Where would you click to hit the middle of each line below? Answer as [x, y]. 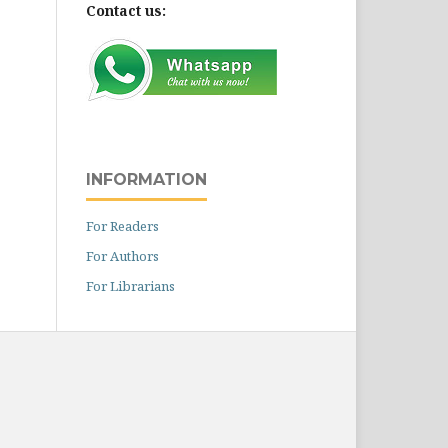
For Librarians [130, 286]
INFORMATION [146, 180]
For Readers [122, 226]
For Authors [122, 256]
